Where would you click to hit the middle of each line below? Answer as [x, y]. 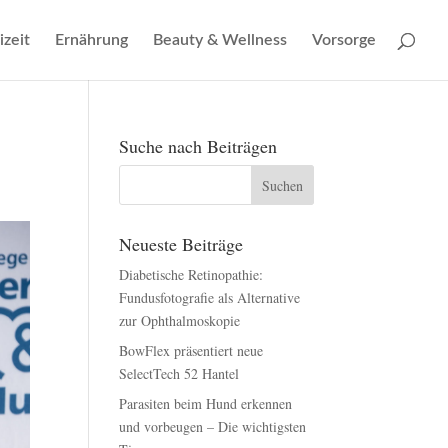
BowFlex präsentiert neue [191, 350]
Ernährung [91, 40]
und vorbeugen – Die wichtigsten [213, 426]
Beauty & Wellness [220, 40]
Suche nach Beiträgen [198, 146]
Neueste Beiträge [181, 244]
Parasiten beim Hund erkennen [206, 403]
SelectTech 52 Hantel [179, 373]
